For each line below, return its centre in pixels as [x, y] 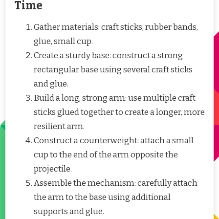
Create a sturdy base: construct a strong [108, 55]
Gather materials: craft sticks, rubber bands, [116, 27]
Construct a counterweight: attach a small [114, 141]
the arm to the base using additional [102, 197]
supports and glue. [69, 211]
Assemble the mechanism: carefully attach [116, 183]
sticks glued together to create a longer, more [119, 112]
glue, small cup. [63, 41]
